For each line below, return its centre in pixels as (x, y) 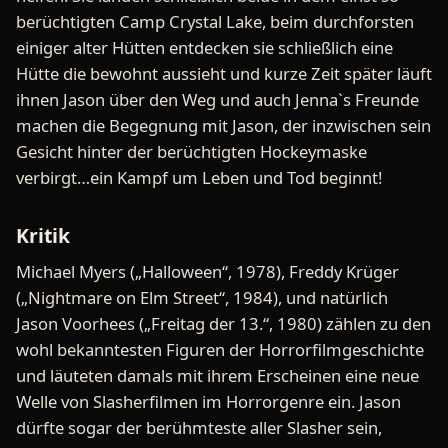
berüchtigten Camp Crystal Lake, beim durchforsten (215, 21)
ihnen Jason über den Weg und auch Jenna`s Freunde (217, 99)
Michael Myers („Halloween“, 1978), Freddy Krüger (207, 271)
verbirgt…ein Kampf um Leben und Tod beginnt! (199, 177)
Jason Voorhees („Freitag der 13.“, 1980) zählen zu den (223, 323)
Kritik (43, 235)
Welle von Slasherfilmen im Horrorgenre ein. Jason (208, 401)
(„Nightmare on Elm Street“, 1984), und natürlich (202, 297)
